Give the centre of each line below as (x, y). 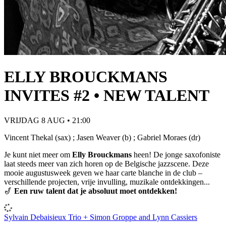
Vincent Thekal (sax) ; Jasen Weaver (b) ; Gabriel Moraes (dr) (102, 137)
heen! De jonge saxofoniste (176, 154)
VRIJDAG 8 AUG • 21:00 (47, 120)
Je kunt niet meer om (38, 154)
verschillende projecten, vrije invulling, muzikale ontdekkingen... (107, 182)
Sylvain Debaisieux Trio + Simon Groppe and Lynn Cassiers (101, 217)
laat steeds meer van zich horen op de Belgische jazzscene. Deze (106, 163)
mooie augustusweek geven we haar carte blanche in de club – (103, 173)
